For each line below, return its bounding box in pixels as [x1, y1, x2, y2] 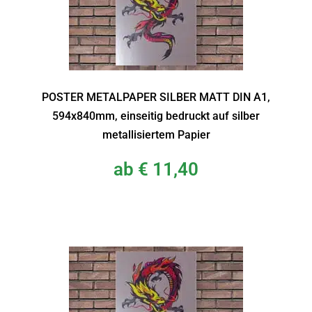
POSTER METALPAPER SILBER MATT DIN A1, [42, 90, 270, 104]
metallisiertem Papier [102, 127, 210, 141]
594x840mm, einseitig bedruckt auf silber [52, 109, 260, 123]
